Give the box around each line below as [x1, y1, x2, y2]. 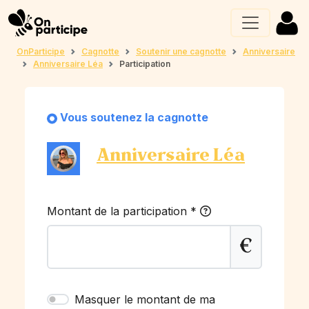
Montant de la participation [47, 204, 190, 218]
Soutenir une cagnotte [136, 46, 226, 57]
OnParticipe [17, 46, 65, 57]
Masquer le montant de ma [74, 292, 215, 306]
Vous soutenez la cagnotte [60, 110, 208, 124]
